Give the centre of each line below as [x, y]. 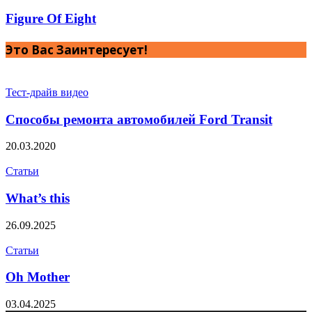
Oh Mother [38, 277]
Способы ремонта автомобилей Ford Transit [139, 119]
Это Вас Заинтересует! [77, 50]
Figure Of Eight [51, 18]
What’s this [38, 198]
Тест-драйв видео [47, 92]
